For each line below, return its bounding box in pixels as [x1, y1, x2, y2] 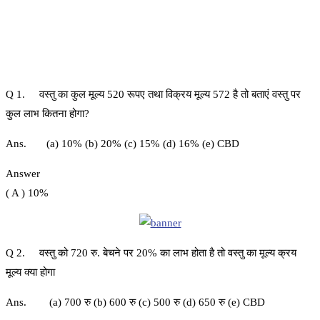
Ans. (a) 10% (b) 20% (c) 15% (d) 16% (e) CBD [6, 138, 239, 150]
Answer [6, 168, 40, 180]
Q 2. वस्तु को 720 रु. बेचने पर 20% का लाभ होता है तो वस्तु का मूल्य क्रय [6, 247, 296, 259]
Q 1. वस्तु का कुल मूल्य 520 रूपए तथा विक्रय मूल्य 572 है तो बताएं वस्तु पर [6, 89, 301, 101]
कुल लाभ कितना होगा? [6, 108, 89, 120]
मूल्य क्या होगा [6, 266, 55, 279]
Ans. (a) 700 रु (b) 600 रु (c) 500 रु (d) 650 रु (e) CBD [6, 296, 265, 309]
